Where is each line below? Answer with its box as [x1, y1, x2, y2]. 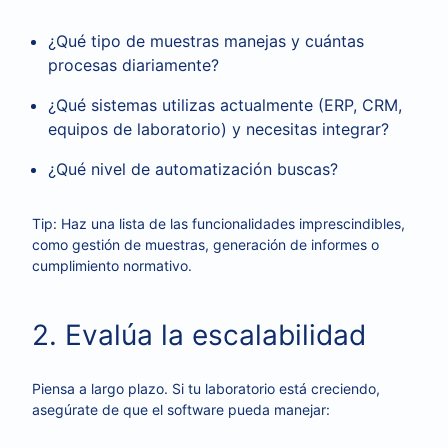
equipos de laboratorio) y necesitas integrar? [48, 119, 389, 139]
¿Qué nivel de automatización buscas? [48, 159, 338, 179]
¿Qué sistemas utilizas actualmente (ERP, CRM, [48, 95, 402, 115]
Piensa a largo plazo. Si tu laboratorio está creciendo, [32, 380, 380, 397]
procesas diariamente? [48, 55, 219, 75]
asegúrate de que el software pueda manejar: [32, 401, 330, 418]
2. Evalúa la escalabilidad [32, 318, 366, 352]
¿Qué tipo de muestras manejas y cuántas [48, 31, 364, 51]
